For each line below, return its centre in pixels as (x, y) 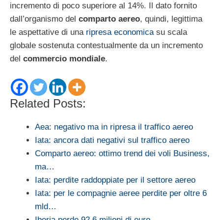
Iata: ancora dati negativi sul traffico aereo (112, 140)
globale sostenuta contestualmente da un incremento (106, 45)
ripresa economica (120, 32)
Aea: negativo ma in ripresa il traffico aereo (114, 127)
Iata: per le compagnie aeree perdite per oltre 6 (121, 193)
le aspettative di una (48, 32)
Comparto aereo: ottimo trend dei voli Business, (122, 154)
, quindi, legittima (171, 19)
